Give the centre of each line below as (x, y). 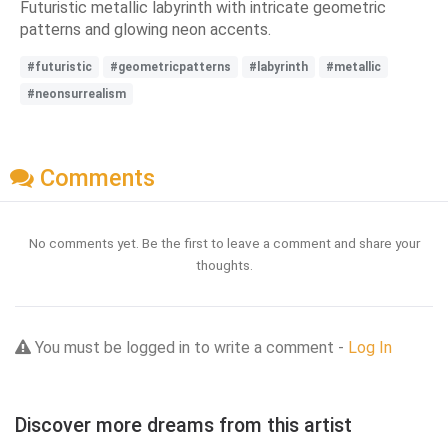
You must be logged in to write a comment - (189, 348)
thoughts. (224, 265)
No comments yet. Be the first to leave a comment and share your (224, 243)
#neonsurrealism (76, 93)
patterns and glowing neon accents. (145, 29)
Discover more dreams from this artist (183, 426)
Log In (370, 348)
